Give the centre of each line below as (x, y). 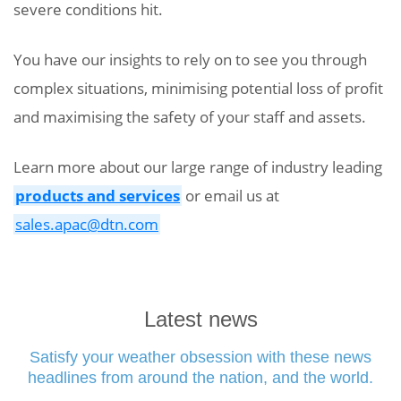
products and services (98, 195)
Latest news (200, 319)
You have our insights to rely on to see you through (190, 59)
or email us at (230, 195)
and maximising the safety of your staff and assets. (190, 116)
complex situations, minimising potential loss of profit (198, 88)
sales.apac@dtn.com (87, 224)
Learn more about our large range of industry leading (198, 166)
